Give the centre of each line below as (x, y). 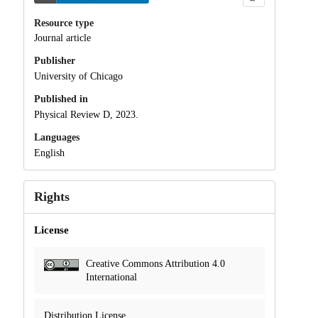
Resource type (64, 23)
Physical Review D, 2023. (86, 114)
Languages (56, 137)
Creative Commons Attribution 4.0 (155, 263)
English (49, 153)
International (111, 277)
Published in (61, 99)
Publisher (54, 61)
